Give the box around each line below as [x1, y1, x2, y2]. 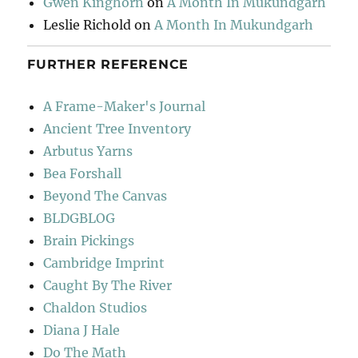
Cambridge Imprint [43, 255, 165, 272]
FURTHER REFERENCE [27, 57, 189, 73]
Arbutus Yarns [43, 143, 133, 160]
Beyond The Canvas [43, 188, 168, 205]
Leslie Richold [43, 17, 132, 34]
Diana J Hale [43, 322, 121, 339]
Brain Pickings [43, 233, 135, 249]
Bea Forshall [43, 165, 122, 182]
